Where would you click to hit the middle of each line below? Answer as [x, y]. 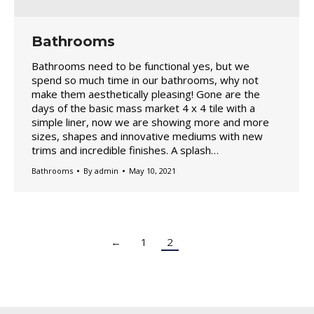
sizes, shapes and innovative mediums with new [147, 136]
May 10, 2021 [152, 171]
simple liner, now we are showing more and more [150, 122]
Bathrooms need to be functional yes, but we [141, 66]
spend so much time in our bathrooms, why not [145, 80]
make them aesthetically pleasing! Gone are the [146, 94]
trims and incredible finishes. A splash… [125, 150]
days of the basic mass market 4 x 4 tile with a [143, 108]
